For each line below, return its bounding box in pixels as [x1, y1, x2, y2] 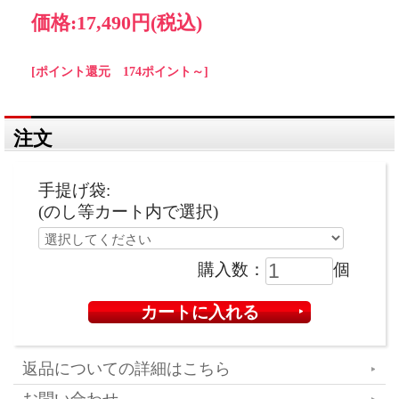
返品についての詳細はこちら [22, 359, 231, 378]
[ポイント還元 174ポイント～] [31, 64, 208, 78]
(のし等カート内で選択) [38, 201, 218, 221]
